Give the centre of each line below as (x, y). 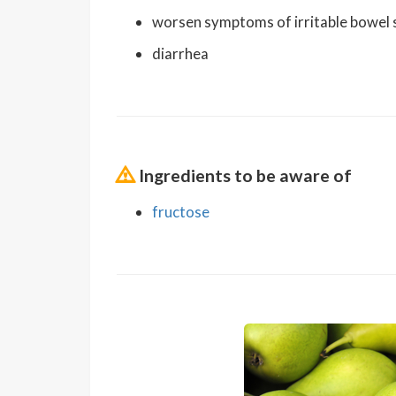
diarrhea (180, 53)
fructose (181, 212)
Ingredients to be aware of (245, 175)
